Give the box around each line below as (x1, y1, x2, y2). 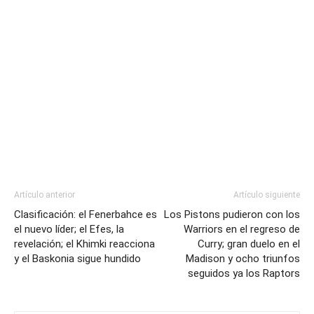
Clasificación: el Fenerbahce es (14, 208, 157, 221)
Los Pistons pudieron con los (164, 208, 300, 221)
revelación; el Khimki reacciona (14, 238, 155, 251)
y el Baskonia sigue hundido (14, 252, 141, 266)
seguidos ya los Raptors (188, 267, 300, 280)
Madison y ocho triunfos (186, 252, 300, 266)
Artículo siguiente (233, 190, 300, 200)
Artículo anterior (14, 190, 75, 200)
